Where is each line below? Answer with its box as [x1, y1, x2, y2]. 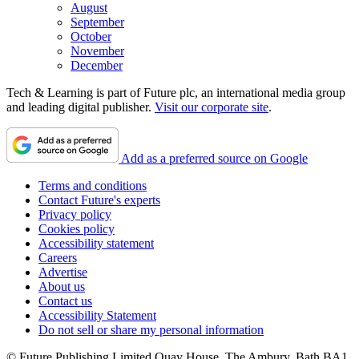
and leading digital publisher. [6, 99, 155, 114]
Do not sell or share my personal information [38, 322, 264, 337]
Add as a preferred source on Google [121, 151, 308, 165]
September [71, 14, 124, 29]
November [71, 43, 124, 58]
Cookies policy [38, 221, 115, 236]
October [71, 29, 111, 43]
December [71, 58, 123, 72]
